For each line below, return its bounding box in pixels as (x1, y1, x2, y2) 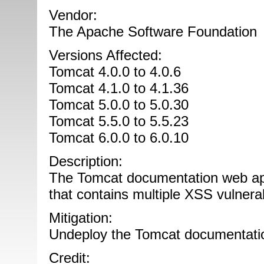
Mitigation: (48, 210, 113, 226)
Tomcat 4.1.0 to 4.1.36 (48, 80, 189, 96)
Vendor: (48, 7, 97, 23)
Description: (48, 153, 123, 169)
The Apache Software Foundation (48, 24, 257, 39)
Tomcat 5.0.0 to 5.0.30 (48, 97, 189, 113)
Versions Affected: (48, 47, 162, 63)
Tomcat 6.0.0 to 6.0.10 (48, 130, 189, 146)
